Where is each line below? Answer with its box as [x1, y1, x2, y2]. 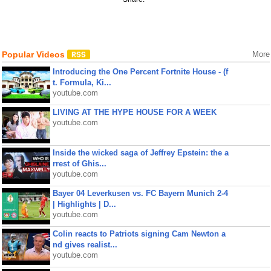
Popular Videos [1, 50, 67, 59]
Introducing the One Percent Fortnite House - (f [52, 67, 228, 76]
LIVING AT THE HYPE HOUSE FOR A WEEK [52, 108, 217, 117]
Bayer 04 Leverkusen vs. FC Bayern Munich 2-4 [52, 189, 228, 198]
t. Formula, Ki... [52, 78, 111, 87]
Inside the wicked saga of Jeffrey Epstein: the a [52, 148, 229, 157]
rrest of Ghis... [52, 159, 106, 168]
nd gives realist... [52, 240, 117, 249]
